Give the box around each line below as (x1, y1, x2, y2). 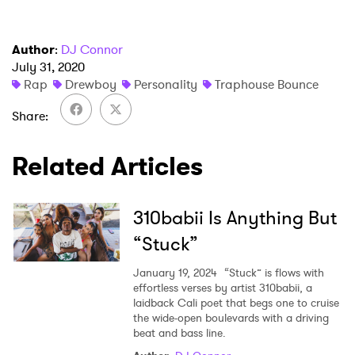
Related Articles (12, 147, 203, 185)
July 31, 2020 (12, 57, 85, 76)
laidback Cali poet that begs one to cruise (132, 294, 339, 311)
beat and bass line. (132, 324, 226, 341)
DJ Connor (61, 40, 123, 59)
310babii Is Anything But (132, 204, 337, 231)
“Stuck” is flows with (220, 264, 324, 281)
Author (12, 40, 55, 59)
